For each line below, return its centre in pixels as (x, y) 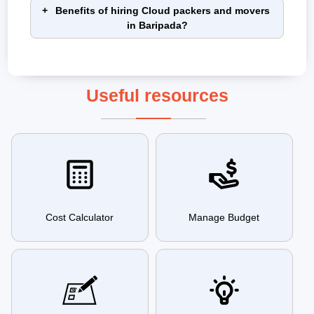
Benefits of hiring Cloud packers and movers (163, 11)
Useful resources (157, 96)
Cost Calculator (80, 218)
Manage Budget (224, 218)
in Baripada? (157, 26)
